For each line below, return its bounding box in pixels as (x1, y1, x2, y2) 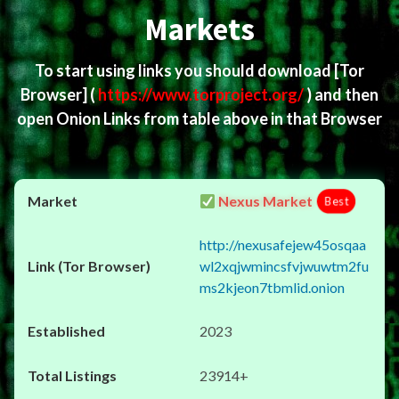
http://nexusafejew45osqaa (199, 236, 366, 253)
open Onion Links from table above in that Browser (17, 109, 382, 128)
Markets (144, 10, 255, 49)
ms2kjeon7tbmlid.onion (199, 279, 345, 296)
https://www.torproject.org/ (98, 85, 306, 104)
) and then (306, 85, 379, 104)
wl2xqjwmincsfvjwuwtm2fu (199, 257, 369, 274)
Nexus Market (216, 192, 313, 209)
